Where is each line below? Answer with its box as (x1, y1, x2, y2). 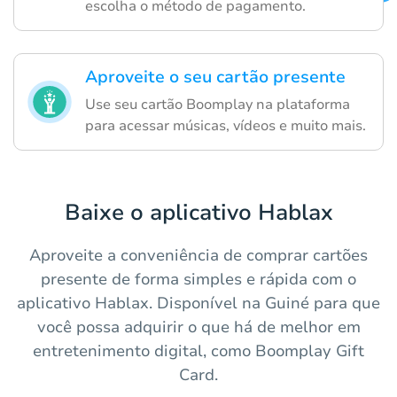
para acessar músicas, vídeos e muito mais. (85, 115, 366, 136)
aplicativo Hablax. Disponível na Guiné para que (17, 292, 380, 314)
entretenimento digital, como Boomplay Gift (33, 339, 364, 362)
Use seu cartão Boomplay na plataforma (85, 94, 350, 114)
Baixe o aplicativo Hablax (64, 197, 333, 228)
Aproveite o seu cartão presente (85, 65, 346, 89)
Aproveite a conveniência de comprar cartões (29, 244, 368, 266)
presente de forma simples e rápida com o (41, 268, 356, 290)
